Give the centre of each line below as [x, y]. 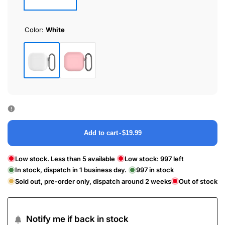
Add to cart [101, 133]
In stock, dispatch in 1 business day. [71, 170]
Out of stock [198, 181]
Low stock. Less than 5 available [65, 158]
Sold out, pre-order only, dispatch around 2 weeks [93, 181]
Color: [35, 30]
